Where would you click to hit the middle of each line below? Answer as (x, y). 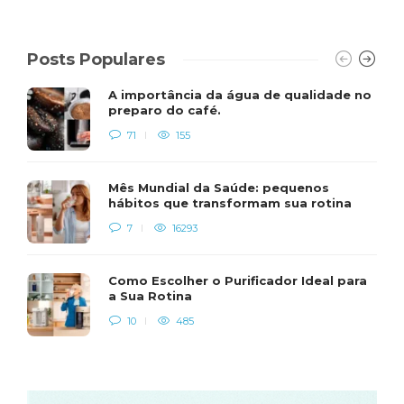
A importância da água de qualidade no (240, 95)
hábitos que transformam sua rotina (230, 203)
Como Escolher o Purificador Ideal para (238, 281)
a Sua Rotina (150, 296)
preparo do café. (165, 110)
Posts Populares (96, 60)
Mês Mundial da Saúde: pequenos (219, 188)
